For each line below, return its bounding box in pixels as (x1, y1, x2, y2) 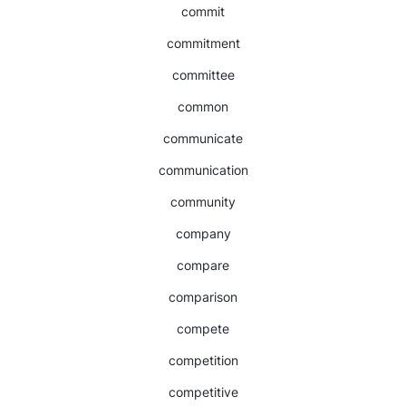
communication (158, 162, 248, 178)
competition (168, 353, 238, 368)
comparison (169, 289, 237, 304)
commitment (166, 35, 240, 51)
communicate (163, 130, 243, 146)
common (178, 99, 228, 114)
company (175, 226, 231, 241)
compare (177, 257, 229, 273)
